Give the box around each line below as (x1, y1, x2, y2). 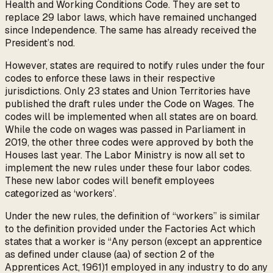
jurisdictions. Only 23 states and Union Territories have (5, 85, 250, 98)
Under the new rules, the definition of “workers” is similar (5, 210, 260, 223)
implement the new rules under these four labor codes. (5, 161, 252, 175)
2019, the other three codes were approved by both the (5, 136, 253, 149)
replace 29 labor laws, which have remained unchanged (5, 11, 257, 24)
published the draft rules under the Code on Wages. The (5, 97, 254, 111)
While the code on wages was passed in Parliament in (5, 123, 246, 136)
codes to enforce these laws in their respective (5, 72, 215, 85)
